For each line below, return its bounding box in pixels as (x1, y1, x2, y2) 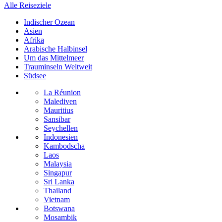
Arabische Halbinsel (24, 45, 87, 53)
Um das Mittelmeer (24, 54, 84, 62)
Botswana (44, 204, 75, 213)
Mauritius (44, 106, 73, 114)
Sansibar (44, 115, 70, 123)
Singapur (44, 168, 72, 177)
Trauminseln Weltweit (24, 62, 92, 71)
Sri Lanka (44, 177, 74, 186)
